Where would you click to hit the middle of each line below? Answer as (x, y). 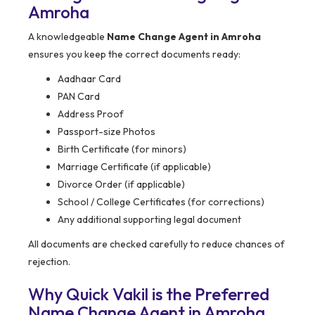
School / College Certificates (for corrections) (161, 202)
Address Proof (91, 114)
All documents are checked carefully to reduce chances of (156, 244)
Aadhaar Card (89, 79)
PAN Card (79, 97)
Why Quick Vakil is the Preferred (149, 294)
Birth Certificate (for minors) (122, 149)
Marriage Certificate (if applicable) (134, 167)
